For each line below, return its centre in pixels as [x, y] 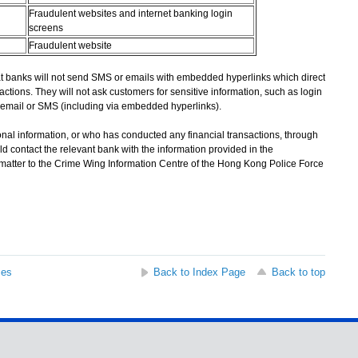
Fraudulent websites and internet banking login [130, 14]
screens [46, 28]
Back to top [298, 272]
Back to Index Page [199, 272]
